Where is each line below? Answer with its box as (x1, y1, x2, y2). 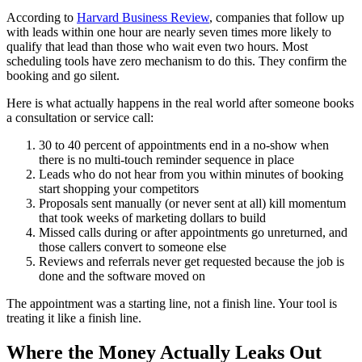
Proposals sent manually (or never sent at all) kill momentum (39, 196, 346, 211)
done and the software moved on (39, 269, 205, 284)
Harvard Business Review (77, 11, 209, 25)
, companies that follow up (209, 11, 344, 25)
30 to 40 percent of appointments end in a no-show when (39, 138, 329, 153)
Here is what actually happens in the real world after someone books (6, 96, 354, 111)
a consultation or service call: (6, 111, 154, 125)
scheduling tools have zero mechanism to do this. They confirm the (6, 54, 347, 69)
